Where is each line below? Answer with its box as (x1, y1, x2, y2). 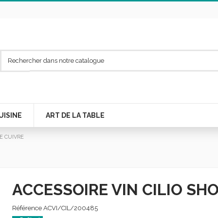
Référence (12, 204, 42, 212)
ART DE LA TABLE (46, 111, 105, 119)
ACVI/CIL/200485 (43, 204, 98, 212)
